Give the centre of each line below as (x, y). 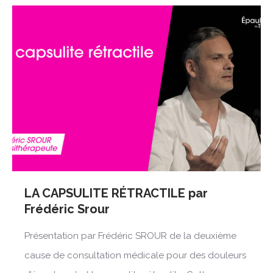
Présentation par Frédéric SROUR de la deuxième (130, 236)
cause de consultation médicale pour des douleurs (135, 256)
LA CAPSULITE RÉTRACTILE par (116, 193)
